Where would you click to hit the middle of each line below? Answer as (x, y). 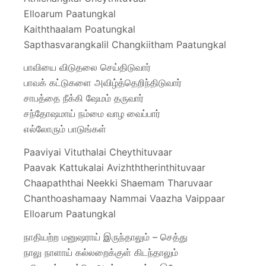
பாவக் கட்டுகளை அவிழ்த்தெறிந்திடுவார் (103, 83)
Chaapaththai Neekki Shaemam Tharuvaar (118, 183)
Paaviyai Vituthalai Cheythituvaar (98, 152)
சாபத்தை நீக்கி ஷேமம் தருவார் (84, 98)
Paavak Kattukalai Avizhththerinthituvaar (115, 168)
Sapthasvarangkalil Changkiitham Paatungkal (125, 44)
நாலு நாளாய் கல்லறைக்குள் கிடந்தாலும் (101, 252)
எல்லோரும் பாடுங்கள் (65, 129)
